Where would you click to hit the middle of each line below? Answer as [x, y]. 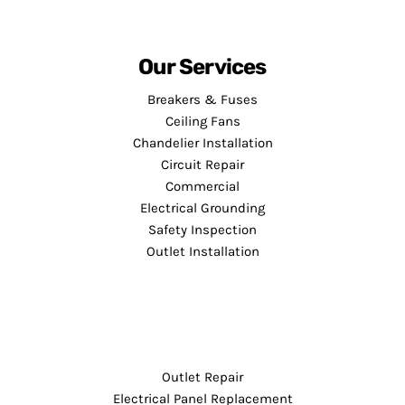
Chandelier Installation [202, 142]
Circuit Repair [202, 164]
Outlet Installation [202, 251]
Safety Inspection [202, 229]
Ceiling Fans [202, 121]
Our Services [202, 66]
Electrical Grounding [202, 207]
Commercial [202, 186]
